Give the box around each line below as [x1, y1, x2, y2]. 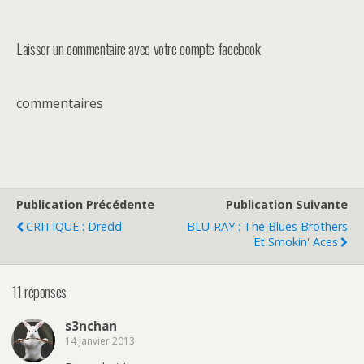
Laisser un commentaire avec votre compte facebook [16, 37, 261, 60]
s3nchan [65, 317, 117, 334]
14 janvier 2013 [65, 333, 135, 348]
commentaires [16, 94, 103, 113]
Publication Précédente [16, 197, 154, 213]
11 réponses [12, 279, 67, 302]
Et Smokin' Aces [253, 234, 338, 250]
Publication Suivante [226, 197, 348, 213]
